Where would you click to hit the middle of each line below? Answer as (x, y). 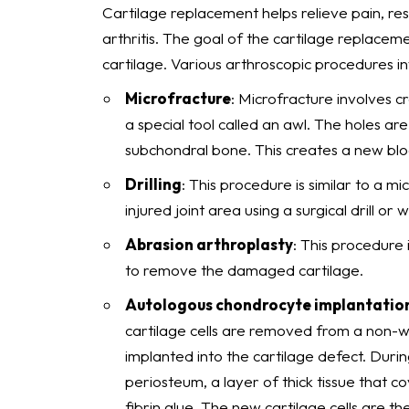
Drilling (153, 184)
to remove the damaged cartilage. (244, 270)
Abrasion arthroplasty (209, 244)
